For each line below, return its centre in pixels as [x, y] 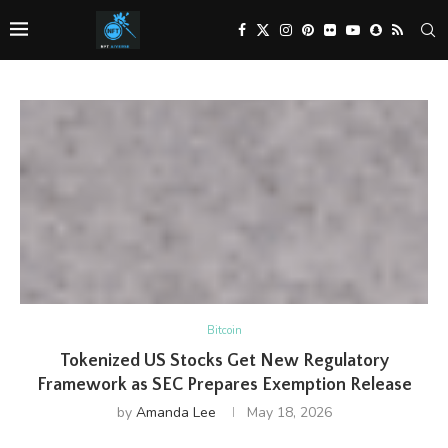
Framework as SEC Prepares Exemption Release [224, 385]
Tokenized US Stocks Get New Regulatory [224, 361]
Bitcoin [224, 330]
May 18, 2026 [289, 412]
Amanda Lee [175, 412]
